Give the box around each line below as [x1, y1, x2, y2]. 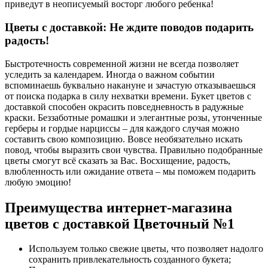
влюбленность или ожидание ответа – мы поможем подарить [5, 166, 255, 176]
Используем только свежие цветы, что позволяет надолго [29, 243, 263, 254]
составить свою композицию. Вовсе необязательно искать [5, 133, 242, 144]
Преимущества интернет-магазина [5, 199, 232, 215]
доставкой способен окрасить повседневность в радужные [5, 101, 243, 112]
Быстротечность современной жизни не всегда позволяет [5, 58, 239, 69]
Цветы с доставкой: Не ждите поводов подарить [5, 20, 254, 33]
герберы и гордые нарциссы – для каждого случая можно [5, 123, 239, 133]
